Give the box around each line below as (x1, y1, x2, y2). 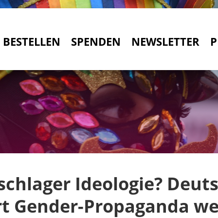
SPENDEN (71, 34, 121, 49)
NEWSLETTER (131, 34, 200, 49)
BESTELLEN (3, 34, 61, 49)
